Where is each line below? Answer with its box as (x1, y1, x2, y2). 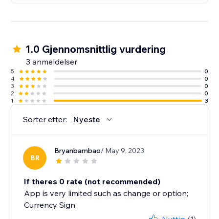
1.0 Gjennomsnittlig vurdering (25, 43, 166, 56)
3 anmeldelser (26, 57, 78, 67)
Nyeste (73, 114, 101, 125)
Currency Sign (24, 200, 76, 210)
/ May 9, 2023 (101, 146, 145, 155)
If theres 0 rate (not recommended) (24, 176, 161, 187)
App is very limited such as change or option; (24, 188, 189, 198)
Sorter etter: (23, 114, 67, 125)
